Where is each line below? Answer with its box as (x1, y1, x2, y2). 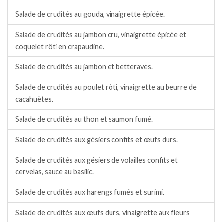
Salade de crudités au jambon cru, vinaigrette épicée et (15, 30, 186, 39)
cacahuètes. (15, 94, 53, 103)
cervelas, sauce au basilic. (15, 167, 94, 176)
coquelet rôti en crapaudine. (15, 42, 104, 51)
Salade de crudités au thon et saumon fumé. (15, 114, 153, 123)
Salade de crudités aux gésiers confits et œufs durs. (15, 135, 178, 144)
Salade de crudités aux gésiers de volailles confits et (15, 155, 178, 164)
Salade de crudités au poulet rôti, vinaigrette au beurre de (15, 82, 197, 91)
